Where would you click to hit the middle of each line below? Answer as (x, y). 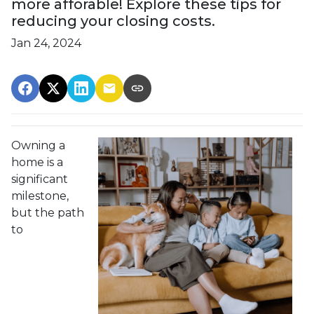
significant (40, 179)
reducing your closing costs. (113, 21)
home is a (37, 162)
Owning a (38, 145)
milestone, (40, 196)
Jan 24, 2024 (46, 43)
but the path (48, 212)
